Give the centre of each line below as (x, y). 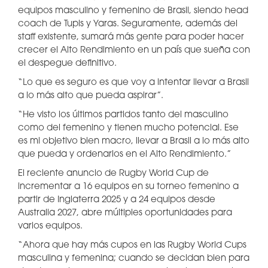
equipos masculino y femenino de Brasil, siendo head (133, 11)
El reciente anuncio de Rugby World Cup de (113, 174)
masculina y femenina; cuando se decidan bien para (134, 259)
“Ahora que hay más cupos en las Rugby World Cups (132, 246)
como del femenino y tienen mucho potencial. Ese (128, 128)
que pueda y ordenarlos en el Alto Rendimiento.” (124, 155)
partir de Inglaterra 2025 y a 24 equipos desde (117, 200)
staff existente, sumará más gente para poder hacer (131, 37)
